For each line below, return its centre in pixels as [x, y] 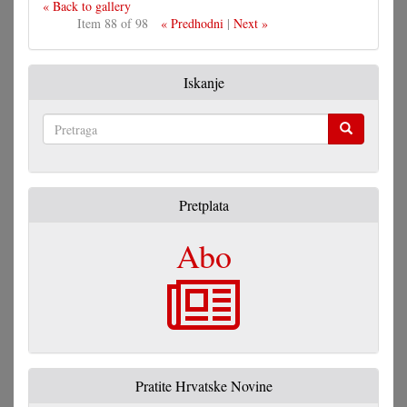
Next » [250, 24]
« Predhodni [192, 24]
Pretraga [65, 154]
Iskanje [203, 83]
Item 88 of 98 [112, 24]
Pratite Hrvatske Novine [203, 386]
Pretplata [203, 205]
